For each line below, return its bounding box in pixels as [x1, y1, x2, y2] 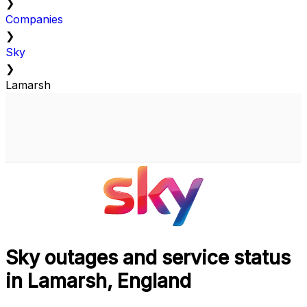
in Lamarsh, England [5, 269, 191, 293]
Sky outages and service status [5, 246, 291, 270]
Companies [5, 12, 63, 27]
